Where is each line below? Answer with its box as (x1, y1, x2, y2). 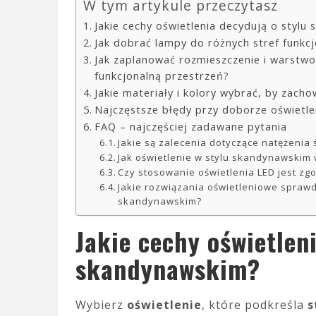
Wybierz (75, 297, 127, 312)
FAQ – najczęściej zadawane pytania (94, 120, 287, 133)
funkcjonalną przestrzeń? (94, 69, 229, 83)
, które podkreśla (202, 297, 308, 312)
